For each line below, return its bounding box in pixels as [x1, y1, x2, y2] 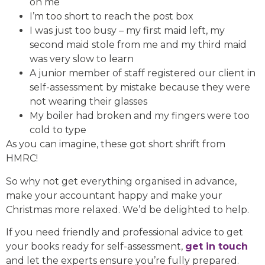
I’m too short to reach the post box [30, 11, 193, 22]
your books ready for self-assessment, [6, 241, 185, 253]
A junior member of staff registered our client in [30, 67, 256, 79]
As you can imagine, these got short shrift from [6, 138, 225, 150]
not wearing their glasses [30, 96, 147, 108]
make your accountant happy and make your [6, 189, 222, 201]
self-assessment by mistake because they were [30, 82, 250, 93]
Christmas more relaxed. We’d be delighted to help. [6, 203, 249, 215]
